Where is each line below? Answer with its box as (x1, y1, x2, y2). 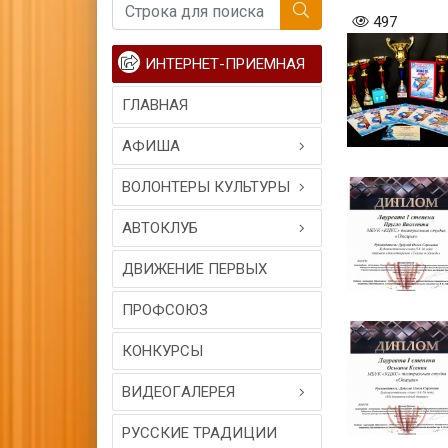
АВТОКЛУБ (122, 219, 198, 237)
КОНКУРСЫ (122, 342, 203, 360)
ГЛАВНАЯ (122, 96, 188, 114)
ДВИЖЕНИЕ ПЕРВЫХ (122, 260, 267, 278)
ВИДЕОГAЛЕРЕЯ (122, 383, 235, 401)
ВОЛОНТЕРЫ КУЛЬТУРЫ (122, 178, 290, 196)
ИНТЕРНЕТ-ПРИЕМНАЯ (145, 55, 305, 73)
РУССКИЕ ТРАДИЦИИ (122, 424, 277, 442)
